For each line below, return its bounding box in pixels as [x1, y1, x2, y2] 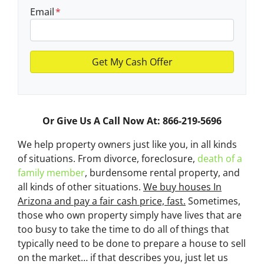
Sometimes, [186, 194, 240, 207]
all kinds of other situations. [18, 180, 143, 193]
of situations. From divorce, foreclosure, [18, 151, 197, 165]
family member [18, 166, 85, 179]
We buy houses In [143, 180, 222, 193]
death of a [197, 151, 242, 165]
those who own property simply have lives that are [18, 208, 242, 222]
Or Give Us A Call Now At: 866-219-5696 [42, 114, 222, 127]
